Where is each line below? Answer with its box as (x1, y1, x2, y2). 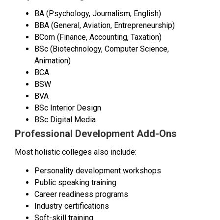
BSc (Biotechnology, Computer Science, (34, 44, 169, 54)
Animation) (34, 55, 71, 65)
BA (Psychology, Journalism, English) (34, 8, 161, 18)
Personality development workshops (34, 166, 161, 176)
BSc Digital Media (34, 114, 96, 124)
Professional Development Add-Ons (15, 127, 177, 139)
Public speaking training (34, 178, 116, 188)
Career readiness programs (34, 190, 128, 199)
